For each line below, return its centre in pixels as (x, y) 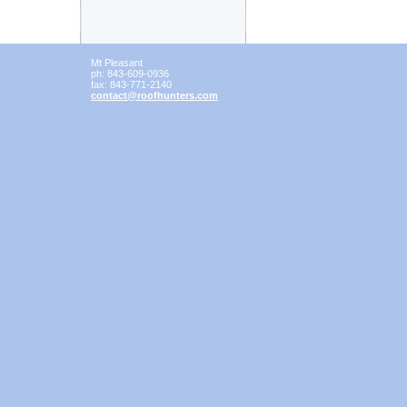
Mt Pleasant (117, 63)
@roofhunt (154, 95)
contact (109, 95)
